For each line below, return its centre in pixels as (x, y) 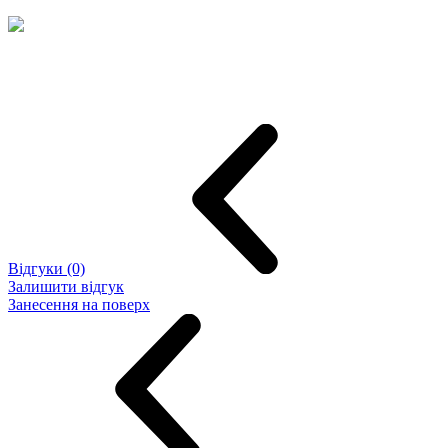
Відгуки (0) (46, 269)
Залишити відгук (66, 287)
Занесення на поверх (79, 305)
